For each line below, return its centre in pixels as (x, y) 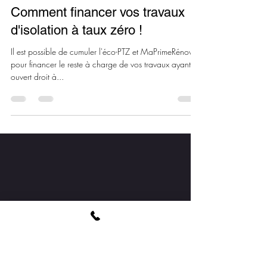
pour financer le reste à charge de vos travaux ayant (91, 124)
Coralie (47, 37)
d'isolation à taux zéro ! (77, 90)
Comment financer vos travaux (98, 72)
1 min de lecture (113, 47)
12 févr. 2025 (57, 47)
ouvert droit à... (37, 136)
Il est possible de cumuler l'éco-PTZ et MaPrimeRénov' (103, 111)
